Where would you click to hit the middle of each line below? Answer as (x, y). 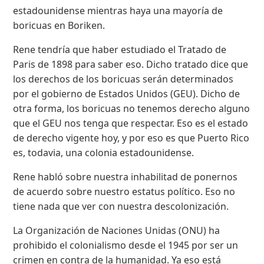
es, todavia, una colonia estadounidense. (104, 153)
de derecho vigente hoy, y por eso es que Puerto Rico (131, 138)
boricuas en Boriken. (59, 26)
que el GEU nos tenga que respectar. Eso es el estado (131, 123)
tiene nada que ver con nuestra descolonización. (121, 207)
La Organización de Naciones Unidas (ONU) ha (117, 231)
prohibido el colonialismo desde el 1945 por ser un (126, 245)
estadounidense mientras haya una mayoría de (118, 11)
